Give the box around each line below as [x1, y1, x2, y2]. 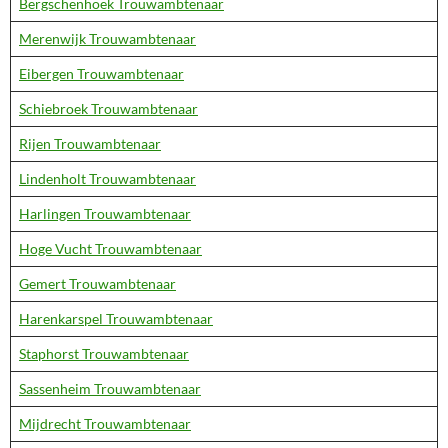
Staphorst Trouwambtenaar [19, 345, 189, 362]
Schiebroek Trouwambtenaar [19, 100, 198, 117]
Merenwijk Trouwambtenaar [19, 30, 196, 47]
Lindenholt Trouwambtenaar [19, 170, 196, 187]
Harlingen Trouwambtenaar [19, 205, 191, 222]
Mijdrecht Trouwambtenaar [19, 415, 191, 432]
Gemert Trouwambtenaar [19, 275, 176, 292]
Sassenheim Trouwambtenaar [19, 380, 201, 397]
